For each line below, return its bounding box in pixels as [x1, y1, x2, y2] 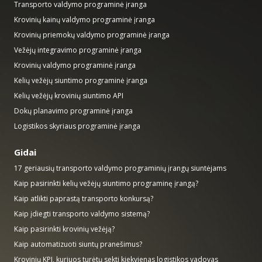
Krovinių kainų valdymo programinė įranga [14, 14, 155, 25]
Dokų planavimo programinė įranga [14, 105, 133, 116]
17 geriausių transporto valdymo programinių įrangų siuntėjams [14, 163, 226, 173]
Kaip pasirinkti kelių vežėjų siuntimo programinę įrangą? [14, 178, 198, 188]
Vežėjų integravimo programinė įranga [14, 44, 142, 55]
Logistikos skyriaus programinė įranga [14, 120, 140, 131]
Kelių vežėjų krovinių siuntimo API [14, 90, 123, 101]
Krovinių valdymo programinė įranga [14, 60, 136, 70]
